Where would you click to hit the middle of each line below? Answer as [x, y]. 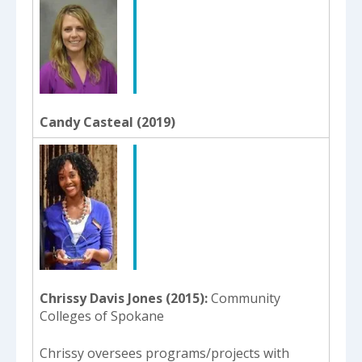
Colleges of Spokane [102, 316]
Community [246, 298]
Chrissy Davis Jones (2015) [122, 298]
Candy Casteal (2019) [107, 122]
